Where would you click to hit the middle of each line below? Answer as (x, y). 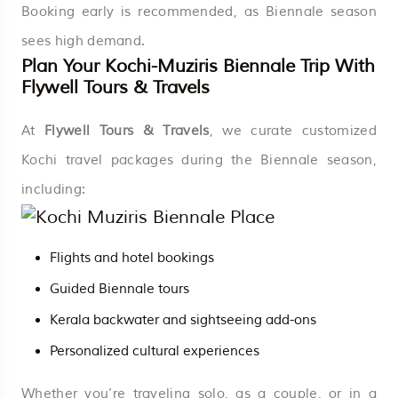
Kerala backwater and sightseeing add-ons (183, 320)
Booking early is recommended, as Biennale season (199, 12)
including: (54, 189)
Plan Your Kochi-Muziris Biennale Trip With (198, 66)
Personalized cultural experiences (155, 351)
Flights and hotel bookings (132, 258)
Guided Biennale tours (119, 289)
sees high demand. (84, 41)
